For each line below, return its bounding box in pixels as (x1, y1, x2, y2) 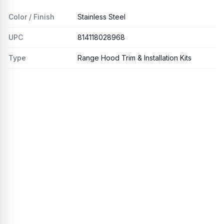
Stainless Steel (77, 12, 125, 21)
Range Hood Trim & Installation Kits (77, 53, 191, 62)
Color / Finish (8, 12, 54, 21)
